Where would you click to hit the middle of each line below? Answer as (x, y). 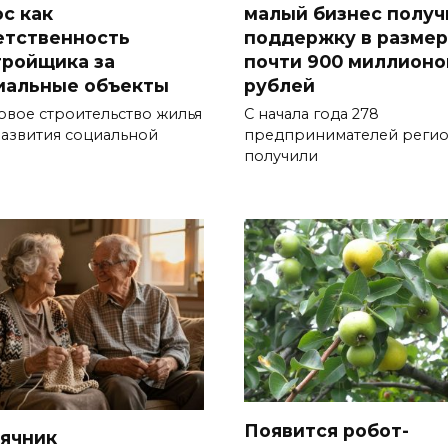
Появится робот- (326, 430)
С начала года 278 (311, 114)
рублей (282, 85)
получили (281, 156)
